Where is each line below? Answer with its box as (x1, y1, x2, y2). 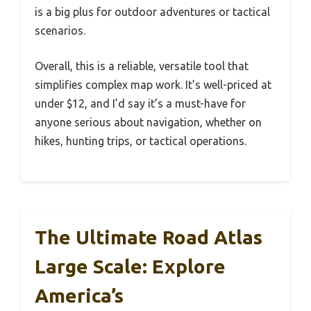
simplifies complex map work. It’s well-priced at (35, 78, 271, 92)
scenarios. (35, 24, 85, 37)
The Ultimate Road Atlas (35, 226, 262, 249)
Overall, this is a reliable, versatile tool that (35, 60, 249, 73)
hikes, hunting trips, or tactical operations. (35, 135, 246, 148)
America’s (35, 285, 124, 307)
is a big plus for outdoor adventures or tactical (35, 6, 270, 19)
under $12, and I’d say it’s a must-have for (35, 97, 246, 110)
